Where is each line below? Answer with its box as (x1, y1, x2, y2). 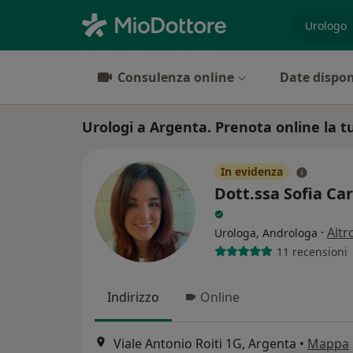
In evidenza (221, 164, 283, 179)
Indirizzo (107, 288, 159, 306)
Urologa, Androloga (214, 225, 318, 240)
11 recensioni (276, 243, 347, 259)
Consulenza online (117, 69, 234, 86)
